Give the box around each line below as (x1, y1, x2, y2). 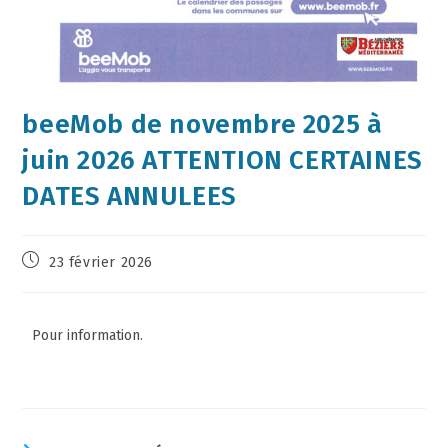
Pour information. (32, 327, 144, 345)
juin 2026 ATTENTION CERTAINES (22, 145, 423, 177)
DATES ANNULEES (22, 181, 237, 213)
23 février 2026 (49, 254, 154, 272)
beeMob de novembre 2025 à (22, 109, 383, 141)
